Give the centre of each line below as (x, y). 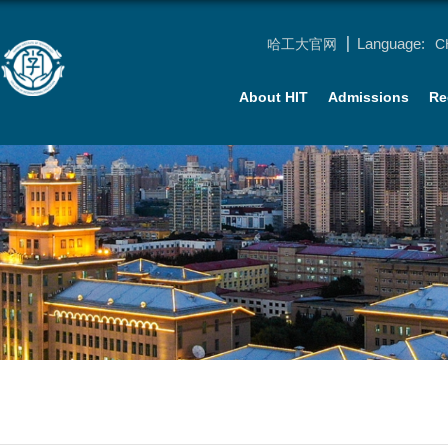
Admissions (368, 97)
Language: (391, 43)
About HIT (273, 97)
